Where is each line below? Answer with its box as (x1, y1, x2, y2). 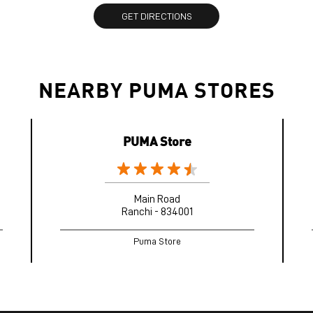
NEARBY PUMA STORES (38, 76, 275, 103)
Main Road (133, 194, 180, 205)
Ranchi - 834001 (121, 206, 193, 218)
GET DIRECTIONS (121, 11, 192, 22)
